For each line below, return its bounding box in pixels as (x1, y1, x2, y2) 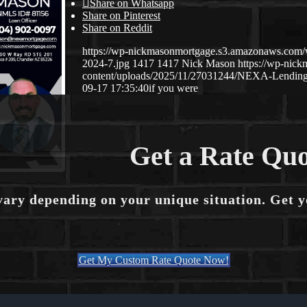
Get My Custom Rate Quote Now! (78, 254, 229, 267)
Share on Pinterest (82, 10, 160, 22)
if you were (149, 82, 198, 95)
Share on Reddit (82, 22, 152, 34)
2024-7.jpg (82, 58, 130, 70)
